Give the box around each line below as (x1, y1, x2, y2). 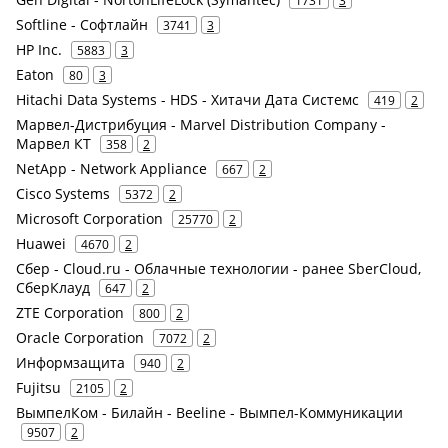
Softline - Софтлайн (16, 15, 148, 34)
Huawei (16, 234, 66, 253)
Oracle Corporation (16, 328, 144, 347)
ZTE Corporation (16, 303, 124, 322)
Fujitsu (16, 378, 61, 397)
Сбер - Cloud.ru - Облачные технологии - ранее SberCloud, (16, 259, 421, 278)
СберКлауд (16, 278, 90, 297)
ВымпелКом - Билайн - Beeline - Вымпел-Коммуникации (16, 403, 403, 422)
